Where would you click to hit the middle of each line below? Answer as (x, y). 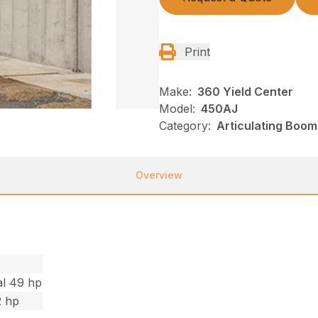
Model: (177, 109)
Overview (159, 175)
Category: (185, 126)
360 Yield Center (245, 92)
